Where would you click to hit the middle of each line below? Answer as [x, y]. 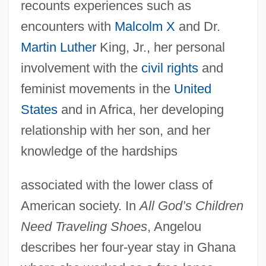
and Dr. [197, 26]
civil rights [170, 68]
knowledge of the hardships [99, 151]
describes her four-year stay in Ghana [128, 247]
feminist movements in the [97, 88]
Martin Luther [58, 47]
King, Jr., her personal [160, 47]
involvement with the [81, 68]
